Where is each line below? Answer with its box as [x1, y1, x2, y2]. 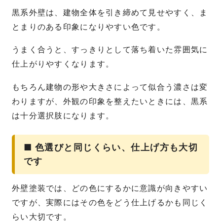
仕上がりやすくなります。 [12, 59, 114, 69]
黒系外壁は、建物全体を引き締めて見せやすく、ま [12, 7, 208, 17]
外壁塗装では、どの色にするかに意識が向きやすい [12, 184, 208, 193]
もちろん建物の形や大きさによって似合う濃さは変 [12, 82, 208, 92]
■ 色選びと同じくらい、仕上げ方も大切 [24, 142, 198, 153]
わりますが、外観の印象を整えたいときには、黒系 [12, 97, 208, 107]
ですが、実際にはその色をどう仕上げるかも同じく [12, 198, 208, 208]
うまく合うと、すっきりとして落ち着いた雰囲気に [12, 45, 208, 55]
